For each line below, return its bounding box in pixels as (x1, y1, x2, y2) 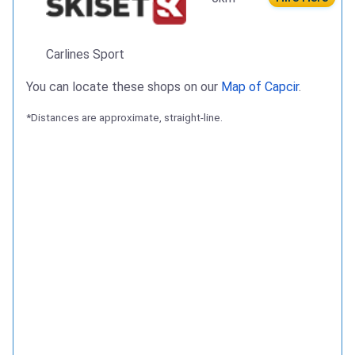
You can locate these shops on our (26, 78, 221, 94)
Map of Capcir (221, 78, 299, 94)
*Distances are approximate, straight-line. (26, 110, 223, 124)
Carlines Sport (46, 46, 124, 62)
